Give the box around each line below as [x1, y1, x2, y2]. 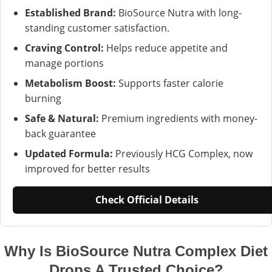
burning [25, 91, 61, 105]
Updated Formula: [25, 146, 113, 160]
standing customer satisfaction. [25, 21, 169, 35]
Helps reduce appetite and [104, 41, 228, 55]
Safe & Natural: [25, 111, 99, 125]
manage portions [25, 56, 104, 70]
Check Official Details [95, 192, 199, 206]
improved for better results [25, 161, 150, 175]
